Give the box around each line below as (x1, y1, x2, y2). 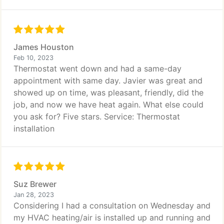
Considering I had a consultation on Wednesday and (13, 200, 210, 210)
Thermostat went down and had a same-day (13, 63, 181, 73)
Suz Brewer (13, 179, 56, 189)
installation (13, 123, 54, 133)
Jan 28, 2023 (13, 191, 54, 198)
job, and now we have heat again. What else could (13, 99, 203, 109)
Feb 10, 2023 (13, 54, 53, 61)
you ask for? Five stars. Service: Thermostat (13, 111, 180, 121)
